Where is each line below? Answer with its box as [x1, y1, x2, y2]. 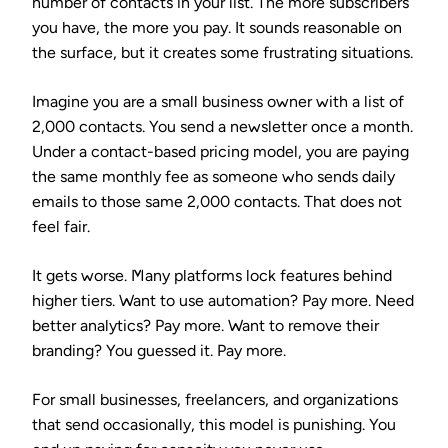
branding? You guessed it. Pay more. [32, 340, 286, 360]
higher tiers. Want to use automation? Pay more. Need [32, 290, 414, 310]
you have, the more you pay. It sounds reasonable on [32, 17, 402, 37]
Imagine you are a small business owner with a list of [32, 91, 404, 111]
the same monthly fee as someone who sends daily [32, 166, 395, 186]
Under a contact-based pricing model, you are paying [32, 141, 409, 161]
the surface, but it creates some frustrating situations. [32, 42, 413, 62]
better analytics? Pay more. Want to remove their [32, 315, 379, 335]
